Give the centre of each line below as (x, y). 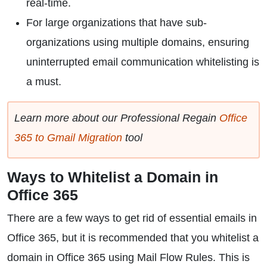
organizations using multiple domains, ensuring (138, 42)
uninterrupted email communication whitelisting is (143, 62)
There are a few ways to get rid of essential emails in (132, 218)
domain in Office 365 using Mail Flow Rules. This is (128, 257)
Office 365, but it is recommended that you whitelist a (133, 238)
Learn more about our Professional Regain (117, 118)
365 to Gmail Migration (68, 138)
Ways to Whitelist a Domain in (113, 177)
